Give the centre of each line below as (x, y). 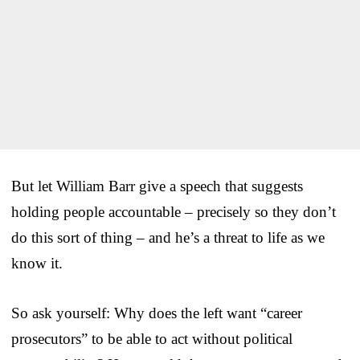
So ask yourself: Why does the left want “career (157, 313)
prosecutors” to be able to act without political (152, 338)
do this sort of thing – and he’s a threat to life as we (168, 237)
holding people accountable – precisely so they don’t (174, 211)
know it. (37, 263)
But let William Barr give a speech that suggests (157, 186)
